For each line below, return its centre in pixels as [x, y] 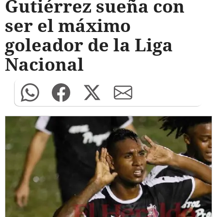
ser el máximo [68, 25]
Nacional [44, 64]
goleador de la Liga [89, 45]
